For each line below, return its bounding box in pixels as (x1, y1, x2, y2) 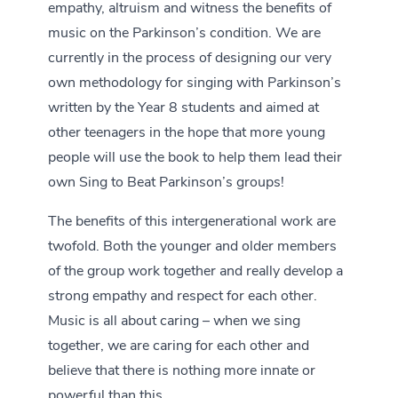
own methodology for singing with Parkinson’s (48, 76, 341, 91)
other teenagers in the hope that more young (48, 126, 325, 140)
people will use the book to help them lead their (48, 151, 342, 165)
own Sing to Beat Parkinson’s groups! (48, 176, 284, 190)
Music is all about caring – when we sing (48, 314, 300, 329)
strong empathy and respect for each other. (48, 290, 317, 304)
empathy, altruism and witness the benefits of (48, 2, 331, 16)
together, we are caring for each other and (48, 339, 309, 354)
